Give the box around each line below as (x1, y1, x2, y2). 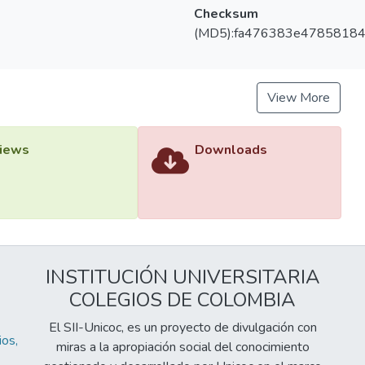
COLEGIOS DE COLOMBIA (69, 286, 296, 313)
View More (267, 89, 331, 108)
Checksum (193, 5, 258, 24)
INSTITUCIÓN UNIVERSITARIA (45, 263, 320, 290)
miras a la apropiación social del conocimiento (55, 337, 310, 356)
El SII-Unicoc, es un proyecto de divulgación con (48, 318, 317, 336)
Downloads (195, 141, 267, 160)
